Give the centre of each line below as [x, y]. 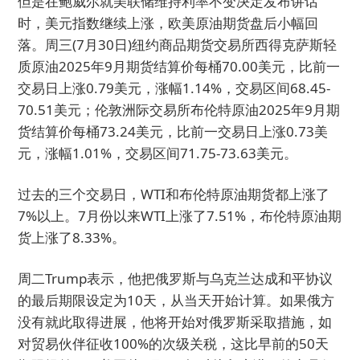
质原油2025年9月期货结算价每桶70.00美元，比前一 [179, 66]
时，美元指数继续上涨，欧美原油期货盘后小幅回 [168, 23]
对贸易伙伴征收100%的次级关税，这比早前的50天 [174, 344]
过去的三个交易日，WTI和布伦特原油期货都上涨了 [174, 194]
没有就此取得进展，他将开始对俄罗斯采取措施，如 [175, 322]
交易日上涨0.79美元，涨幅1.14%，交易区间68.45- [174, 88]
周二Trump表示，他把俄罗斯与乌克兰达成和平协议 [176, 278]
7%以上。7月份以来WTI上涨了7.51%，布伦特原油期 [180, 216]
